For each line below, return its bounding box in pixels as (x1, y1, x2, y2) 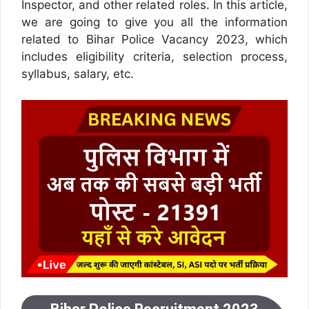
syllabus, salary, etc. (21, 66, 134, 81)
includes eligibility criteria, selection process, (21, 49, 288, 63)
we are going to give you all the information (21, 14, 288, 29)
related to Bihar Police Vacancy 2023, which (21, 32, 288, 46)
